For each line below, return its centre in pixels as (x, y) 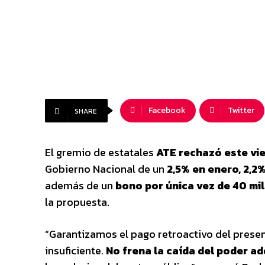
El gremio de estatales (101, 152)
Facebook (167, 110)
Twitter (241, 110)
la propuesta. (77, 202)
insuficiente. (75, 251)
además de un (80, 185)
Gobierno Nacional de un (106, 169)
